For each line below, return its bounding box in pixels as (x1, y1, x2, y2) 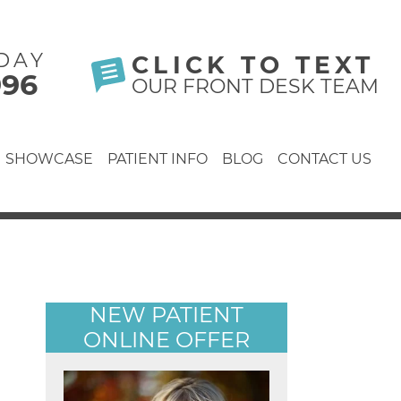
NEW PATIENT (90, 302, 243, 328)
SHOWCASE (5, 149, 93, 167)
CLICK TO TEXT (132, 49, 375, 80)
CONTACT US (277, 149, 371, 167)
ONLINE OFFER (83, 327, 250, 353)
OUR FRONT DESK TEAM (132, 73, 379, 98)
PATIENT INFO (107, 149, 208, 167)
